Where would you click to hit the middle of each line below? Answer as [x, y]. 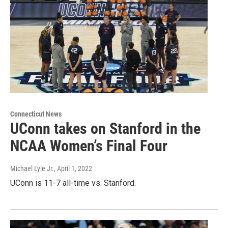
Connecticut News [36, 114]
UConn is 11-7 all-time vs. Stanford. [73, 183]
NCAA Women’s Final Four [89, 146]
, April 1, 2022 [73, 168]
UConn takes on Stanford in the [105, 128]
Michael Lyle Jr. [32, 168]
